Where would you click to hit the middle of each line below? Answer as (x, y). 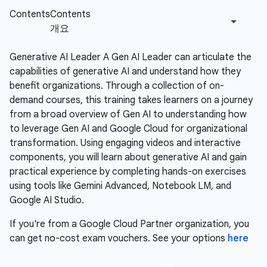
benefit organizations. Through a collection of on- (117, 86)
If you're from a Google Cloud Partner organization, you (129, 224)
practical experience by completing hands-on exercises (128, 172)
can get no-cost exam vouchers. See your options (119, 238)
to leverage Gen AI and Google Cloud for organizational (128, 129)
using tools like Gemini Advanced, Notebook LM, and (120, 186)
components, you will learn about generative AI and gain (128, 157)
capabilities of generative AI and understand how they (125, 72)
